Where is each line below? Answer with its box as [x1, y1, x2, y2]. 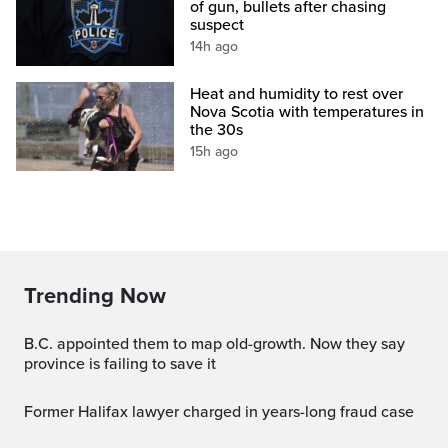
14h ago [190, 37, 239, 55]
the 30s [190, 119, 244, 140]
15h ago [190, 142, 239, 160]
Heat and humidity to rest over [190, 83, 404, 104]
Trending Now [24, 282, 166, 309]
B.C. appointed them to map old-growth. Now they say [24, 333, 38, 354]
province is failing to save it [24, 353, 216, 374]
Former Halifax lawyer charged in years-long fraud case [33, 401, 414, 422]
